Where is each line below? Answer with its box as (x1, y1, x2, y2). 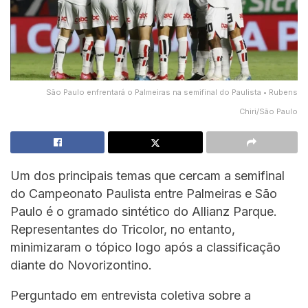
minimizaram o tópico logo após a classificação (10, 239, 280, 254)
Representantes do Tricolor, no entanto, (10, 221, 235, 236)
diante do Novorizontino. (10, 257, 152, 272)
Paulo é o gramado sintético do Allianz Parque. (10, 203, 277, 219)
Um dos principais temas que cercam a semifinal (10, 168, 285, 183)
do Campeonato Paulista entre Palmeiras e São (10, 186, 277, 201)
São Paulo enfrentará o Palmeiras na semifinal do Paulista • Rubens (46, 87, 298, 97)
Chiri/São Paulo (239, 106, 298, 116)
